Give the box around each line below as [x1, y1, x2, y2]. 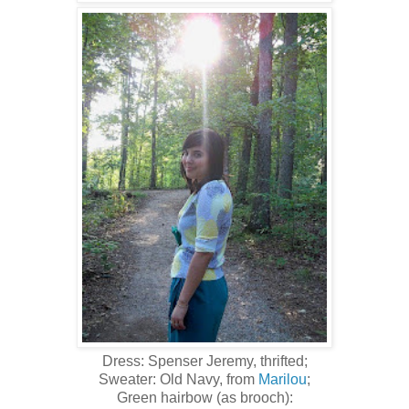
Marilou [258, 371, 307, 387]
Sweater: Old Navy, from [99, 371, 258, 387]
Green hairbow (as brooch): [116, 389, 293, 405]
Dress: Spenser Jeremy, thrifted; [101, 352, 308, 369]
